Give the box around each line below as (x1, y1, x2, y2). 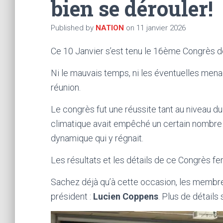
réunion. (51, 82, 81, 93)
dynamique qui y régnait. (51, 133, 143, 143)
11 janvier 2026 (136, 23, 186, 32)
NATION (96, 23, 124, 32)
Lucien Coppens (93, 191, 158, 202)
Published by (51, 23, 96, 32)
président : (51, 191, 93, 202)
